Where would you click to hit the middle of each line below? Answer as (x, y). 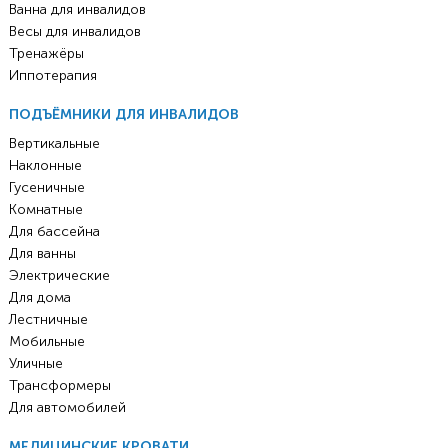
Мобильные (46, 342)
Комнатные (45, 210)
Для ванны (42, 254)
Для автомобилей (67, 408)
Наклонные (45, 166)
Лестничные (48, 320)
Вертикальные (54, 144)
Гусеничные (46, 188)
